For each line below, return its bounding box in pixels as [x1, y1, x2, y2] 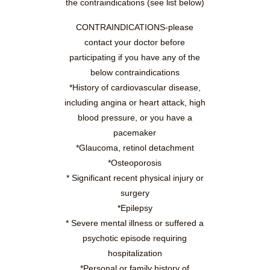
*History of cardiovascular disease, [69, 83, 201, 93]
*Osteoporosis [108, 158, 162, 168]
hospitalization [107, 248, 162, 259]
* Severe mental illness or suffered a [66, 218, 204, 228]
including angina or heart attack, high [64, 98, 206, 108]
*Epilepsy [117, 203, 152, 213]
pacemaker [113, 128, 157, 138]
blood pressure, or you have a [77, 113, 192, 123]
